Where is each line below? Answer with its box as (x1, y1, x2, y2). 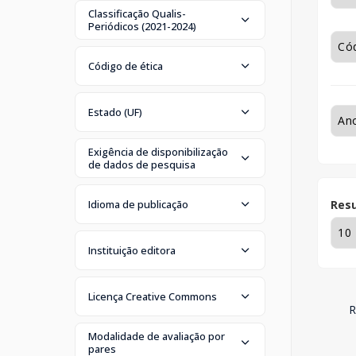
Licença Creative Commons (88, 288, 217, 304)
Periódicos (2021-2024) (88, 18, 196, 33)
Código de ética (88, 58, 163, 73)
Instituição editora (88, 242, 176, 257)
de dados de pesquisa (88, 157, 195, 172)
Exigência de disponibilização (88, 144, 228, 159)
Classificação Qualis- (88, 6, 186, 21)
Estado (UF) (88, 104, 142, 119)
